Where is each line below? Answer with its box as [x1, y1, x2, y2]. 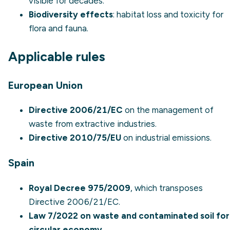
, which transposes [130, 182, 203, 193]
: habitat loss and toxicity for [113, 9, 223, 20]
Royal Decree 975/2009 [29, 182, 130, 193]
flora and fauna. [29, 23, 88, 33]
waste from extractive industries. [29, 119, 157, 129]
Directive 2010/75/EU [29, 132, 121, 143]
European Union [8, 79, 83, 91]
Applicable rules [8, 48, 105, 64]
